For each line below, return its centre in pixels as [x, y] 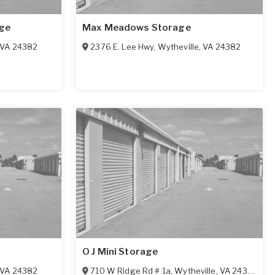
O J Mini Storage [120, 252]
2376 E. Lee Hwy [122, 46]
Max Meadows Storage [137, 27]
